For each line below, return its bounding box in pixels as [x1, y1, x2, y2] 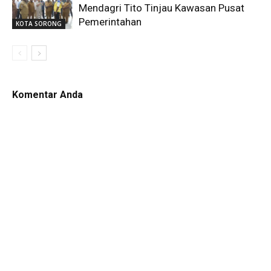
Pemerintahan [79, 15, 142, 28]
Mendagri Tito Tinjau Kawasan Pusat [79, 1, 244, 14]
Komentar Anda [12, 88, 83, 100]
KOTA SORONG [16, 19, 62, 28]
